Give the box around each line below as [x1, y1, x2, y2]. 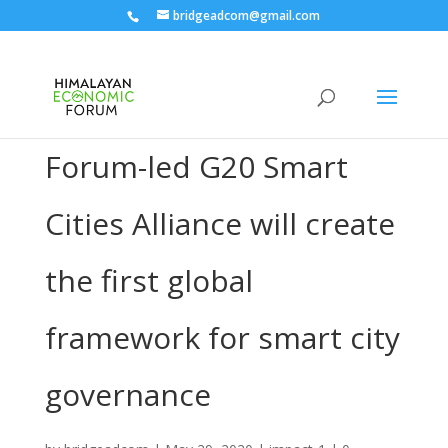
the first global [44, 260, 253, 301]
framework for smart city [44, 317, 400, 358]
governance [44, 374, 211, 415]
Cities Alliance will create [44, 203, 395, 244]
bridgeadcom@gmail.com [173, 7, 321, 24]
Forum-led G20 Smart [44, 146, 348, 187]
